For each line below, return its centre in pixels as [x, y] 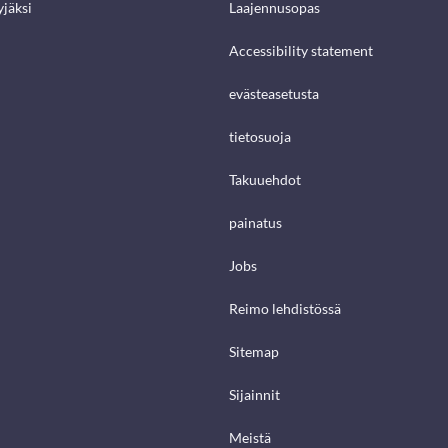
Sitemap [254, 352]
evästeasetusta [274, 94]
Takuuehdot [265, 180]
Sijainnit [254, 395]
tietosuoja [260, 137]
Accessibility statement [301, 51]
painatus [255, 223]
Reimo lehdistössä [285, 309]
